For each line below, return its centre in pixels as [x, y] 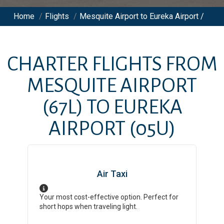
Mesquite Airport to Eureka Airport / [142, 16]
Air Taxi [112, 174]
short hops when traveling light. [89, 206]
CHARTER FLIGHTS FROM [112, 64]
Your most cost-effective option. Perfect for [109, 197]
